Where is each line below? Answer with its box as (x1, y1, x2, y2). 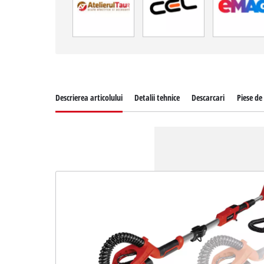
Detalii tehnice (134, 91, 180, 103)
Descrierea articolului (55, 91, 123, 103)
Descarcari (192, 91, 225, 103)
